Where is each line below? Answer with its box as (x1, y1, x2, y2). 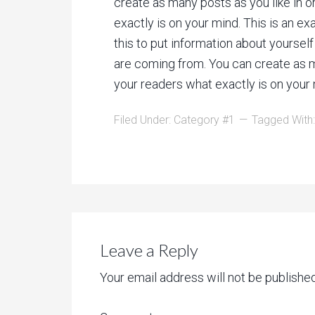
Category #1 (174, 113, 235, 127)
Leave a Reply (100, 240, 198, 260)
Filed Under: (114, 113, 174, 127)
